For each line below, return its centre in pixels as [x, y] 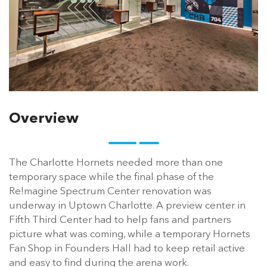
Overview [44, 119]
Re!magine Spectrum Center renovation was [110, 191]
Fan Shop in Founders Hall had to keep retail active [127, 249]
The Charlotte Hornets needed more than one [116, 163]
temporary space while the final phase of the [111, 177]
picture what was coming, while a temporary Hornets [130, 234]
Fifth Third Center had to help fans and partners [120, 220]
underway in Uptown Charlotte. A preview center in [127, 206]
